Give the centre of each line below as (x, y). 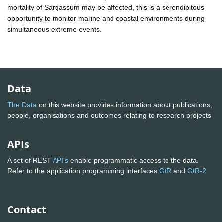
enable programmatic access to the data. (134, 160)
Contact (27, 210)
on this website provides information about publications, (124, 105)
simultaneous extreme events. (55, 29)
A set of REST (30, 160)
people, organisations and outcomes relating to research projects (110, 116)
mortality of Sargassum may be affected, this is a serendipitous (106, 7)
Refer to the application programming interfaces (83, 171)
